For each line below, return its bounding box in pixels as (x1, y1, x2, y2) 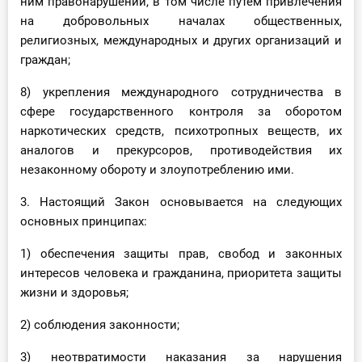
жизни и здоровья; (20, 285, 128, 301)
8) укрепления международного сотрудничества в (20, 85, 342, 100)
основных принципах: (20, 214, 147, 229)
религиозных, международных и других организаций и (20, 33, 342, 48)
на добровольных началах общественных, (20, 14, 342, 29)
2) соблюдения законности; (20, 318, 179, 333)
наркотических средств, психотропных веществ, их (20, 124, 342, 139)
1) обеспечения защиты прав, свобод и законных (20, 246, 342, 262)
